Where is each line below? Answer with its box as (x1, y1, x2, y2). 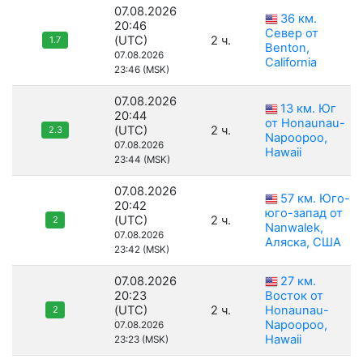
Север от (265, 26, 318, 41)
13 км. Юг (280, 101, 336, 117)
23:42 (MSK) (114, 244, 169, 256)
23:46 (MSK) (114, 64, 169, 76)
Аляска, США (265, 235, 341, 250)
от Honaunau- (265, 116, 345, 131)
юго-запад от (265, 206, 343, 221)
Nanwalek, (265, 220, 323, 236)
